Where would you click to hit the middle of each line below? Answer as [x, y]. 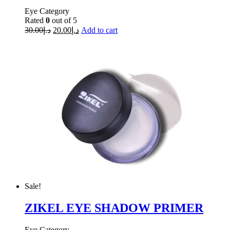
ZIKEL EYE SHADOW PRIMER [114, 208]
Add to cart [99, 30]
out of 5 [63, 20]
